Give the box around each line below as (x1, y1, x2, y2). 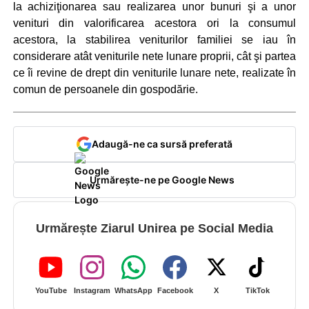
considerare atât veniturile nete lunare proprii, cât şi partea (12, 50, 297, 63)
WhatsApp (114, 286, 153, 295)
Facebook (157, 286, 193, 295)
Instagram (74, 286, 111, 295)
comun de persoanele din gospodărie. (12, 83, 198, 96)
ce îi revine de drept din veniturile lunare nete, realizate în (12, 67, 297, 79)
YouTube (34, 286, 67, 295)
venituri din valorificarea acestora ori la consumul (12, 17, 297, 30)
